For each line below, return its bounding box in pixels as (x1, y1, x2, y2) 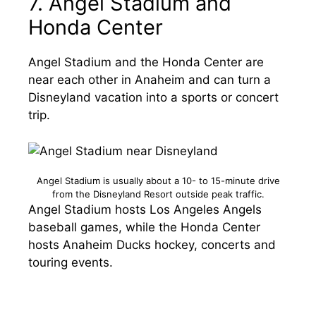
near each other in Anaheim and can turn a (28, 73, 271, 87)
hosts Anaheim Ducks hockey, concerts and (28, 237, 276, 252)
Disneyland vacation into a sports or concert (28, 90, 279, 104)
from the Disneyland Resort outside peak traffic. (51, 188, 265, 200)
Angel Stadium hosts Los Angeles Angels (28, 202, 262, 217)
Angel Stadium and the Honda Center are (28, 55, 264, 69)
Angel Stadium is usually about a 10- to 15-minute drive (36, 174, 280, 186)
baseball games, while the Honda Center (28, 219, 260, 234)
